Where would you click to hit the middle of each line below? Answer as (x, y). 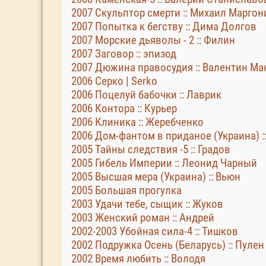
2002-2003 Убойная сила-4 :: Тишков (155, 231)
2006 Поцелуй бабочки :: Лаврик (146, 95)
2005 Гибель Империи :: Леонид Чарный (164, 163)
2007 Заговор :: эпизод (124, 54)
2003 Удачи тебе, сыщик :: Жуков (147, 204)
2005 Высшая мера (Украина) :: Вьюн (156, 177)
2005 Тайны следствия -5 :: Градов (151, 149)
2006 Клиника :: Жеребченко (137, 122)
